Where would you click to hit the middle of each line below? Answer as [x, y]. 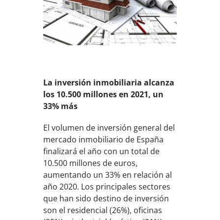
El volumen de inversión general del [109, 127]
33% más [61, 106]
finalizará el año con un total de [102, 151]
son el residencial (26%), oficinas [103, 210]
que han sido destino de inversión [106, 198]
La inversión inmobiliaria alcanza [109, 82]
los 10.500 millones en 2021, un [104, 94]
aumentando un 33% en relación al [108, 175]
